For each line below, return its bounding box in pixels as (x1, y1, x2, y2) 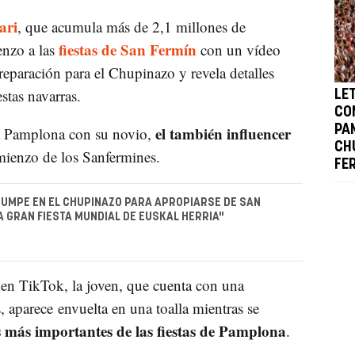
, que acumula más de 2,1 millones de (17, 16, 246, 36)
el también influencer (155, 122, 291, 144)
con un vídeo (196, 39, 281, 59)
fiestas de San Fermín (58, 38, 197, 60)
